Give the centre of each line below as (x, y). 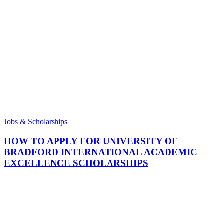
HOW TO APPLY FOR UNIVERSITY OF (91, 141)
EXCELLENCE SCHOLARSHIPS (76, 163)
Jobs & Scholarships (36, 121)
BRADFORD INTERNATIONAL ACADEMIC (101, 152)
